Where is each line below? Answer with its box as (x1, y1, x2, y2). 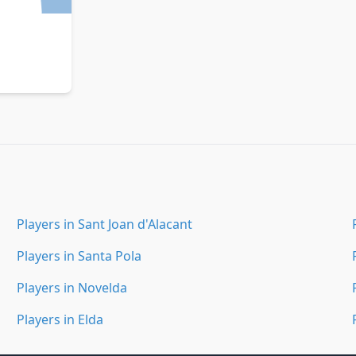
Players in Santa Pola (17, 247, 142, 265)
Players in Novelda (17, 279, 128, 296)
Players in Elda (17, 311, 104, 328)
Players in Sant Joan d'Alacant (17, 215, 193, 233)
